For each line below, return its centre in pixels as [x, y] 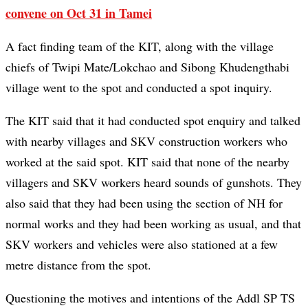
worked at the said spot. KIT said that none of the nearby [147, 162]
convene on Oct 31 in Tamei [79, 13]
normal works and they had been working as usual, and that [153, 224]
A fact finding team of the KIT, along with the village [140, 46]
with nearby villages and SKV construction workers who [146, 141]
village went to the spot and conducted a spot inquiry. [139, 88]
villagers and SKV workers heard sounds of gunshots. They [154, 183]
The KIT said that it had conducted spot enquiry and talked [153, 121]
